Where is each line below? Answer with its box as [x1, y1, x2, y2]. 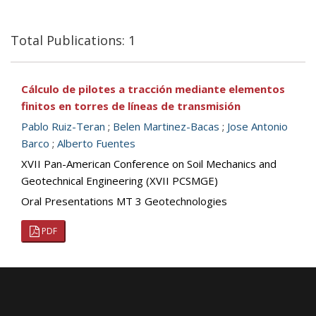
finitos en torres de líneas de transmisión [21, 99, 241, 113]
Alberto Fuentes [57, 136, 135, 150]
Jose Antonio [227, 119, 288, 133]
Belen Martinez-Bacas [113, 119, 219, 133]
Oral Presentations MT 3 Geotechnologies [21, 194, 227, 208]
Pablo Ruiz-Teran [21, 119, 105, 133]
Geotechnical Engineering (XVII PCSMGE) [21, 174, 218, 188]
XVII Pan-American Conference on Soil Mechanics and [21, 157, 276, 171]
